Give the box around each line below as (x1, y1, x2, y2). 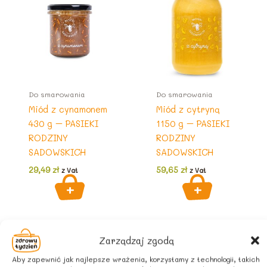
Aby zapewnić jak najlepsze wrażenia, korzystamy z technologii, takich (12, 254, 259, 264)
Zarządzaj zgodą (99, 234, 174, 247)
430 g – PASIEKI (28, 118, 98, 130)
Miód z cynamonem (28, 104, 107, 116)
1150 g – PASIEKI (156, 118, 229, 130)
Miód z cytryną (156, 104, 220, 116)
